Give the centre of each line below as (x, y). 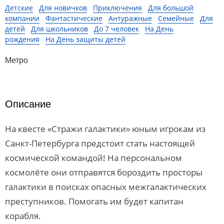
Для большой (171, 8)
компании (22, 18)
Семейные (176, 18)
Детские (19, 8)
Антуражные (130, 18)
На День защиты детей (85, 39)
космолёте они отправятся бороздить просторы (104, 172)
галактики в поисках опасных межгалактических (106, 187)
